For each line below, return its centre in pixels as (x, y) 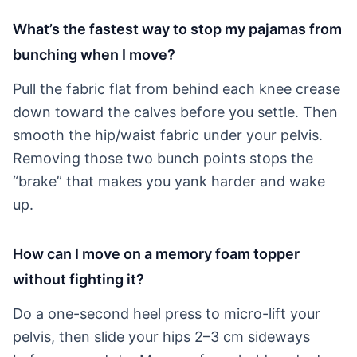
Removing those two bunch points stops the (163, 158)
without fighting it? (78, 279)
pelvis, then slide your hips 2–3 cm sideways (161, 336)
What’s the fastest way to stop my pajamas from (177, 29)
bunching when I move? (94, 54)
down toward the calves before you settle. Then (175, 112)
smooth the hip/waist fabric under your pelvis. (168, 135)
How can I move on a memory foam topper (156, 253)
